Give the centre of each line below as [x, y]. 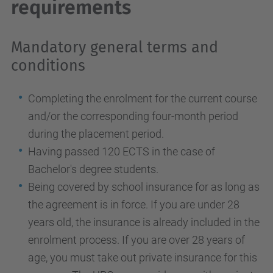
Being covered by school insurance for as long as [144, 187]
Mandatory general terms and [115, 48]
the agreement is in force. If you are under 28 [134, 204]
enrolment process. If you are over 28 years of [136, 240]
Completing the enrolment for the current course [143, 98]
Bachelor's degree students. [93, 169]
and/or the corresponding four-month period [133, 116]
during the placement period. [96, 134]
